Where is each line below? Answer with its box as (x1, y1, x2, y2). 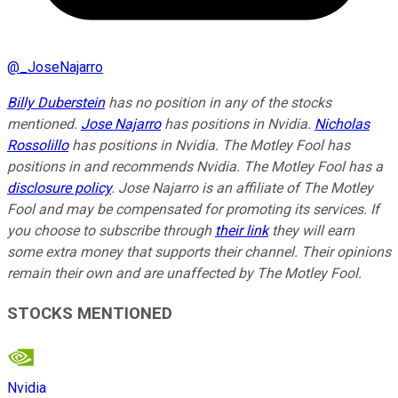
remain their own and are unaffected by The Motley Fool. (7, 265, 362, 283)
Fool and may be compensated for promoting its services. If (7, 201, 379, 219)
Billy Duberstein (7, 94, 105, 112)
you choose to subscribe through (7, 222, 215, 240)
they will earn (268, 222, 354, 240)
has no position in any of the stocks (105, 94, 331, 112)
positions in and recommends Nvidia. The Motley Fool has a (7, 158, 383, 176)
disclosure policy (7, 179, 111, 197)
